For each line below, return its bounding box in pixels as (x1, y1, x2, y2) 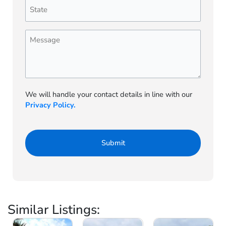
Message (25, 30, 59, 41)
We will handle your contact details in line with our (25, 89, 192, 100)
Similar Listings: (8, 201, 100, 219)
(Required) (26, 11, 58, 21)
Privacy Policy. (25, 100, 76, 110)
